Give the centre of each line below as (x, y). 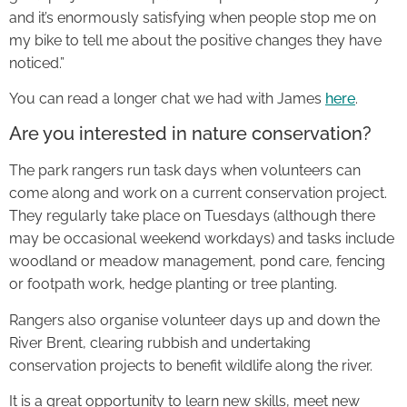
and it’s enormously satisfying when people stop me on (193, 17)
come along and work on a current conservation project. (198, 194)
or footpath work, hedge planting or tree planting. (173, 284)
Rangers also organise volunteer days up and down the (194, 320)
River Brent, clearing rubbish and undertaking (160, 342)
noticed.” (37, 63)
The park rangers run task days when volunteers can (185, 171)
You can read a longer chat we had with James (167, 99)
